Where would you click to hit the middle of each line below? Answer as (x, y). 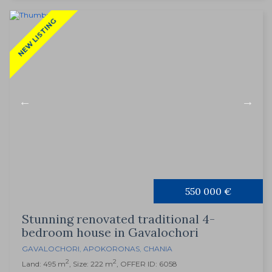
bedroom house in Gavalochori (110, 233)
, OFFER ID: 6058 (147, 264)
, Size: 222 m (91, 264)
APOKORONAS (111, 249)
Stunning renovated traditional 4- (118, 219)
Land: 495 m (44, 264)
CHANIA (158, 249)
